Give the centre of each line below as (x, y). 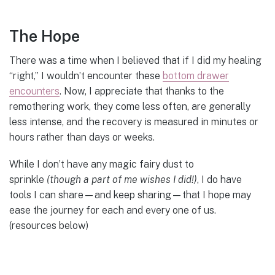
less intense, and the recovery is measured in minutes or (134, 122)
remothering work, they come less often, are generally (130, 107)
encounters (34, 91)
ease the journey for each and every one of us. (114, 211)
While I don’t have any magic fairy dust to (102, 165)
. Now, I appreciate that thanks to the (142, 91)
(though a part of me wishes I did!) (122, 180)
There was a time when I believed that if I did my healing (135, 61)
